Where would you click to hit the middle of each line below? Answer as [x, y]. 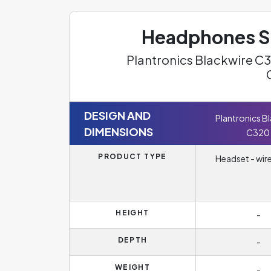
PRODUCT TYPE [132, 156]
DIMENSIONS [119, 132]
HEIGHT [132, 213]
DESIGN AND [117, 115]
